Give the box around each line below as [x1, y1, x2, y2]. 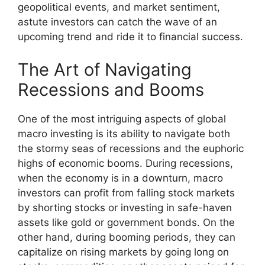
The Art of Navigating [18, 59, 192, 80]
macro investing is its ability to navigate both [18, 127, 230, 140]
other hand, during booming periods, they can [18, 231, 235, 243]
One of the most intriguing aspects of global [18, 112, 226, 125]
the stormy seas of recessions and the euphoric [18, 142, 244, 154]
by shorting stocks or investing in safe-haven [18, 201, 232, 214]
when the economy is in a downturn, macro [18, 172, 223, 184]
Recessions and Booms [18, 79, 204, 100]
